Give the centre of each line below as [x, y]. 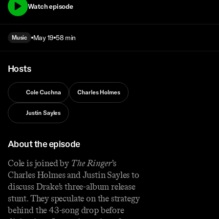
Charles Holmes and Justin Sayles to [74, 175]
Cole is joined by [39, 163]
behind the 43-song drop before [66, 210]
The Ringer [91, 163]
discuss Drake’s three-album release [72, 186]
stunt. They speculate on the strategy [74, 198]
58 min [66, 38]
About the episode [44, 144]
